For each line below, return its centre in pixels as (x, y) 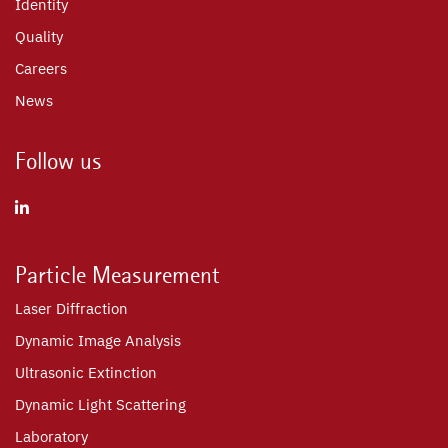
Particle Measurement (117, 274)
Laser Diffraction (71, 308)
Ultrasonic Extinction (86, 372)
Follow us (58, 160)
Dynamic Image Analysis (98, 340)
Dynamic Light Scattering (100, 404)
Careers (41, 68)
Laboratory (51, 436)
